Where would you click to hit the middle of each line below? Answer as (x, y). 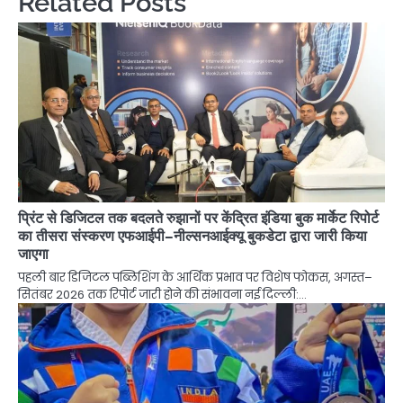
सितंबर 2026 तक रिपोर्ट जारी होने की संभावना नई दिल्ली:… (162, 294)
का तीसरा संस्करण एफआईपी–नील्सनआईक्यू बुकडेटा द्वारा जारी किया (193, 236)
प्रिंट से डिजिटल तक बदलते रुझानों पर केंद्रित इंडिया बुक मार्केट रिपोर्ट (198, 218)
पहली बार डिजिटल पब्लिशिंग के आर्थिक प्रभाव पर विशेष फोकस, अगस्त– (195, 277)
